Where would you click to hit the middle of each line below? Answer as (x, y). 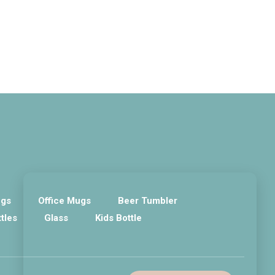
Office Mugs (64, 201)
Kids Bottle (118, 218)
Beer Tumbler (148, 201)
